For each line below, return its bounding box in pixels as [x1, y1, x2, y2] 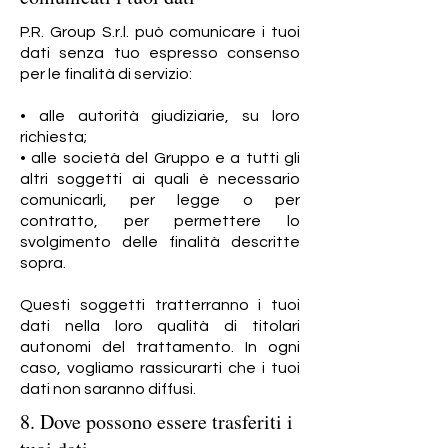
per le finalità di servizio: [20, 66, 192, 82]
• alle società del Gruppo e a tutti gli [20, 150, 300, 166]
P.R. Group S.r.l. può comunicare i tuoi [20, 24, 300, 40]
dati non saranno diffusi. [20, 381, 196, 397]
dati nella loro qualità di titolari [20, 318, 300, 334]
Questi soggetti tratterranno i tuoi [20, 297, 300, 313]
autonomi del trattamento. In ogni [20, 339, 300, 355]
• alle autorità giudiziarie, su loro [20, 108, 300, 124]
